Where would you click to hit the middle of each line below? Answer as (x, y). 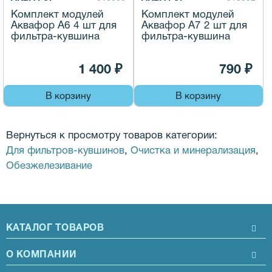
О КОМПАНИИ (42, 255)
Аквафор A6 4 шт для (64, 26)
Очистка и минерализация (193, 151)
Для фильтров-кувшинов (65, 151)
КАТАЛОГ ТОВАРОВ (55, 229)
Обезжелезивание (49, 166)
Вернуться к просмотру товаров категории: (112, 136)
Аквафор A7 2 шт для (194, 26)
